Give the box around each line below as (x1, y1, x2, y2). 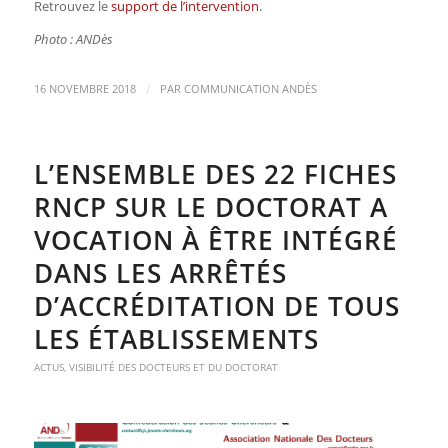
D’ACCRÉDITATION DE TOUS (33, 287, 400, 324)
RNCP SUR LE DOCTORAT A (33, 188, 388, 225)
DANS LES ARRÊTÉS (33, 254, 287, 291)
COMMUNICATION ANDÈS (183, 81, 317, 96)
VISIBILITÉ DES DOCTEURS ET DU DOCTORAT (68, 359, 278, 374)
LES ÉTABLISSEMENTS (33, 320, 319, 357)
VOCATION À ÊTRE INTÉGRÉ (33, 221, 398, 258)
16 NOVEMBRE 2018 (33, 81, 136, 96)
